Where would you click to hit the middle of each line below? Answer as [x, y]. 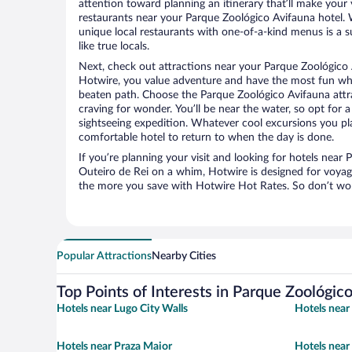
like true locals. [114, 47]
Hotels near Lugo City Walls [122, 309]
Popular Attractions [104, 257]
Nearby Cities [184, 257]
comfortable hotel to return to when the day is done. [206, 138]
